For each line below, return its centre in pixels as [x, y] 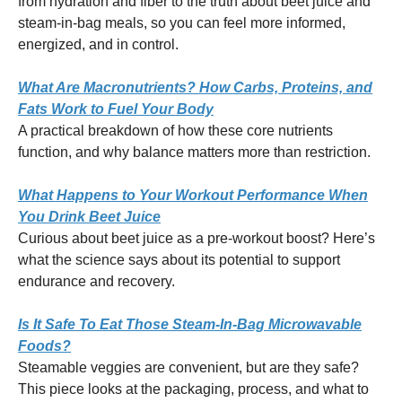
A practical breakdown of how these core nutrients [175, 130]
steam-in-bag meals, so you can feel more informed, [182, 22]
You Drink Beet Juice [89, 216]
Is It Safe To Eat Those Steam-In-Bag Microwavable [190, 324]
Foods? [44, 345]
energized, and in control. [98, 44]
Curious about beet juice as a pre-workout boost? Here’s [197, 238]
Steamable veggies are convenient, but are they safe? [188, 367]
